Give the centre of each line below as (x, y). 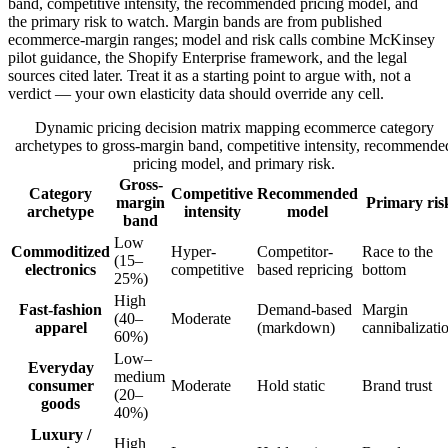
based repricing (305, 270)
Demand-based (304, 310)
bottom (384, 270)
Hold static (291, 386)
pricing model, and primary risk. (234, 164)
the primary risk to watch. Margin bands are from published (195, 22)
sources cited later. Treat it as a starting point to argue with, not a (209, 76)
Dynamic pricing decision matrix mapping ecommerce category (234, 128)
